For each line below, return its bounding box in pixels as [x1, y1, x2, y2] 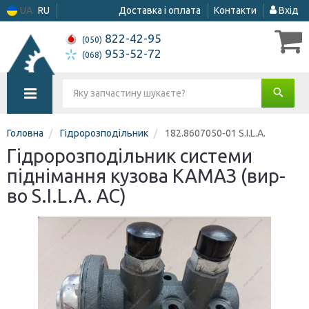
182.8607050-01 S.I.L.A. [165, 128, 266, 139]
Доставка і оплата [119, 5, 201, 16]
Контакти [214, 5, 257, 16]
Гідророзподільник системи [7, 146, 252, 166]
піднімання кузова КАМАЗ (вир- [7, 166, 286, 186]
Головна [7, 128, 43, 139]
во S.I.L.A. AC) [7, 186, 126, 206]
